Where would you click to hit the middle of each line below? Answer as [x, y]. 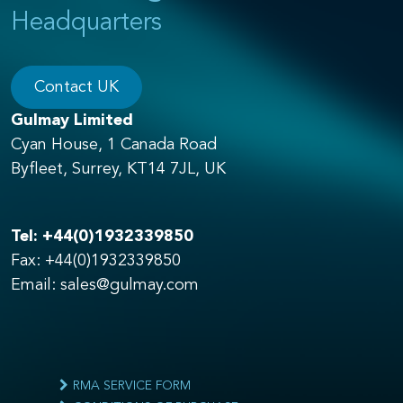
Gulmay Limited [72, 120]
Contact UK [76, 87]
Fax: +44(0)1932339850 [96, 260]
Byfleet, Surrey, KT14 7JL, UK [118, 169]
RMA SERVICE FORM [132, 385]
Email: [36, 285]
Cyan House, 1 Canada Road [114, 144]
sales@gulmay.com [130, 285]
